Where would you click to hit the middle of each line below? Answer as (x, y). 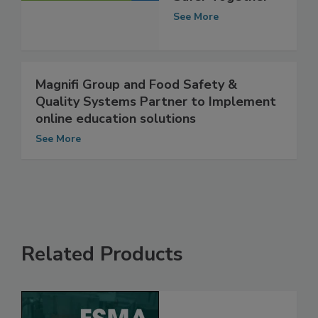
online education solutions (116, 134)
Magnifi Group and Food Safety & (136, 100)
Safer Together (221, 11)
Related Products (102, 269)
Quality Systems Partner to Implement (156, 117)
